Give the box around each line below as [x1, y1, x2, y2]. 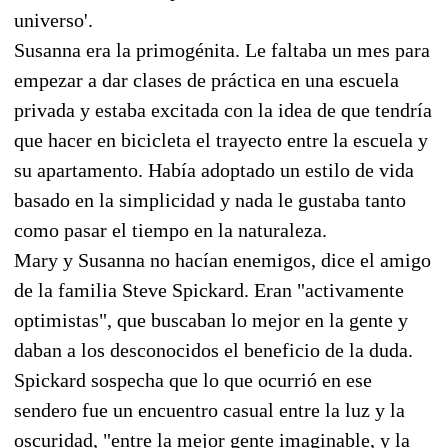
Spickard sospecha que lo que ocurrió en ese [14, 368, 372, 391]
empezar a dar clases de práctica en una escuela [14, 68, 399, 91]
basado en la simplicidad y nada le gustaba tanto [14, 188, 406, 211]
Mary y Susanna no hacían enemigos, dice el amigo [14, 248, 431, 271]
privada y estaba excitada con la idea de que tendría [14, 98, 432, 121]
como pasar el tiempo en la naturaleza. [14, 218, 327, 241]
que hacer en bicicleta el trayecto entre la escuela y [14, 128, 428, 151]
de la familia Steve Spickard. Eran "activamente [14, 278, 404, 301]
